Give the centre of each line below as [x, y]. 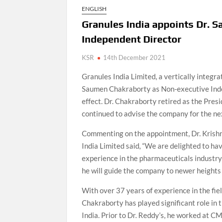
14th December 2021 [135, 57]
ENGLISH [94, 9]
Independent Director [132, 39]
